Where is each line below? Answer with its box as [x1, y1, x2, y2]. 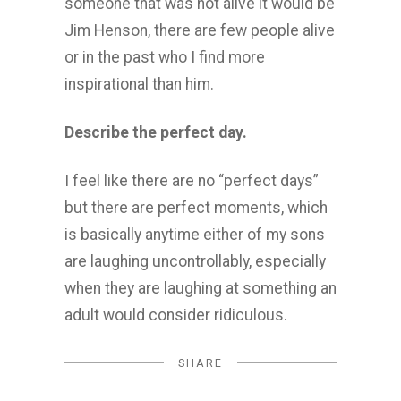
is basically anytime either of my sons [64, 226, 325, 243]
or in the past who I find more [64, 48, 265, 66]
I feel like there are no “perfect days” [64, 172, 319, 190]
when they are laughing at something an [64, 279, 337, 297]
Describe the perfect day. [64, 124, 247, 141]
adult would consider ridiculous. [64, 306, 287, 324]
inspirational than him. [64, 75, 214, 93]
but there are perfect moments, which [64, 199, 328, 217]
